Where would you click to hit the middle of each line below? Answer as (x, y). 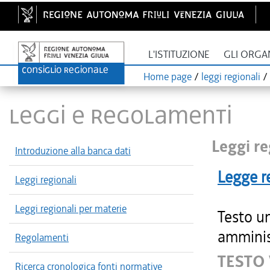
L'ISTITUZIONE (179, 55)
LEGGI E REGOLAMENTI (121, 115)
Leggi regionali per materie (71, 209)
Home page (168, 77)
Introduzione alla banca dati (73, 151)
